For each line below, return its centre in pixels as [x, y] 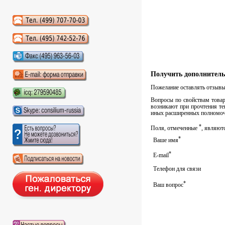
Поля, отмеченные [175, 128]
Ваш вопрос [168, 185]
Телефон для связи [177, 169]
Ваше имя [166, 140]
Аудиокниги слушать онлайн [48, 26]
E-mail [161, 155]
